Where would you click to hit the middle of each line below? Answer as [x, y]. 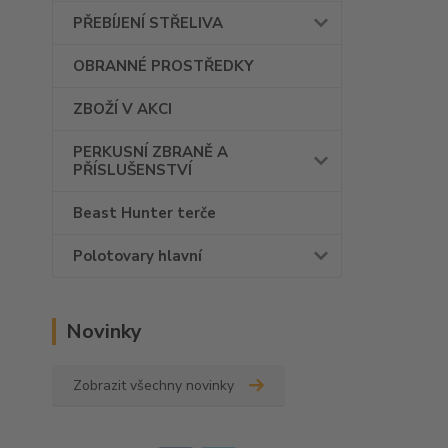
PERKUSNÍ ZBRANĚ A [150, 152]
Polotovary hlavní [137, 256]
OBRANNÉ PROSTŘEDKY [163, 66]
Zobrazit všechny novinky [153, 385]
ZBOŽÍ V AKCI [122, 109]
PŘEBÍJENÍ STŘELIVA [148, 23]
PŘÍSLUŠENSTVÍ [132, 170]
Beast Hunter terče [144, 213]
